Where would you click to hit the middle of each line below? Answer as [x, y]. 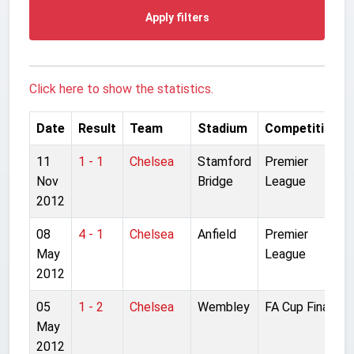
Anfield [217, 234]
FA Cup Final [298, 307]
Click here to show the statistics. [121, 88]
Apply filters [177, 17]
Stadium [222, 128]
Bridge [215, 181]
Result [97, 128]
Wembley [224, 307]
